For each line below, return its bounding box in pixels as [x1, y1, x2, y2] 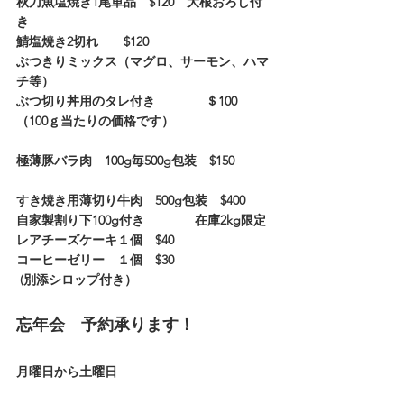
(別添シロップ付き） [20, 271, 137, 289]
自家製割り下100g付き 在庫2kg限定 [16, 212, 266, 229]
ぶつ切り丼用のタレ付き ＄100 [16, 93, 250, 110]
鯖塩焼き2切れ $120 [16, 33, 174, 50]
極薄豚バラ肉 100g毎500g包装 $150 [16, 152, 234, 170]
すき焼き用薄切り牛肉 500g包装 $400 [16, 192, 271, 209]
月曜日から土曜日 [16, 363, 117, 381]
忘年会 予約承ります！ [16, 315, 195, 335]
